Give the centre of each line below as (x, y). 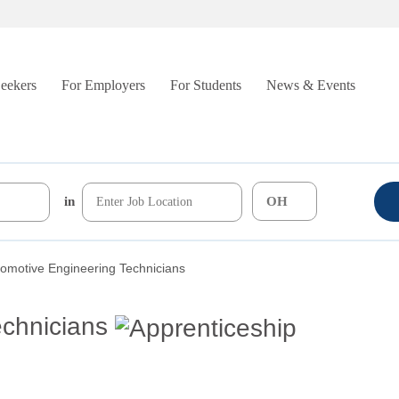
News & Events (311, 85)
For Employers (103, 85)
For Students (206, 85)
